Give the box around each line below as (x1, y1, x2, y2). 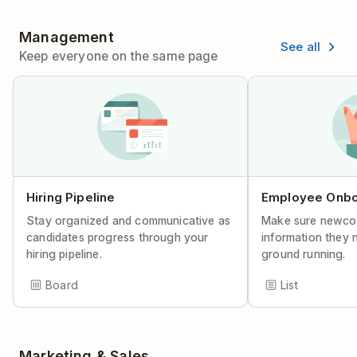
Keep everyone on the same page (19, 49, 218, 64)
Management (19, 29, 114, 45)
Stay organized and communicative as (26, 214, 231, 227)
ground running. (261, 247, 346, 261)
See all (280, 38, 320, 54)
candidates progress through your (26, 230, 209, 244)
